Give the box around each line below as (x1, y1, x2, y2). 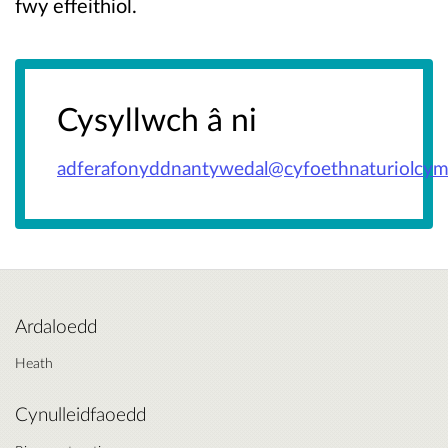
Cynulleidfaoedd (15, 403, 146, 426)
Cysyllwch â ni (57, 98, 257, 138)
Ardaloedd (15, 315, 97, 338)
